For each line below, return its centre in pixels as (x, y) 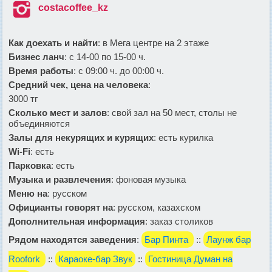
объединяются (39, 123)
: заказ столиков (179, 221)
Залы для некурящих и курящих (81, 137)
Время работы (41, 70)
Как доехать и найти (53, 42)
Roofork (25, 259)
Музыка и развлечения (60, 179)
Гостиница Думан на (190, 259)
